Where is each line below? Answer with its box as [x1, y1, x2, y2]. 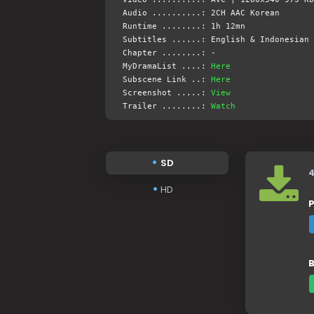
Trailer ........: [122, 101, 211, 111]
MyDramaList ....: [122, 61, 211, 71]
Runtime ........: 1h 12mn [122, 21, 245, 31]
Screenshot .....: [122, 88, 211, 97]
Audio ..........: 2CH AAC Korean [122, 8, 280, 18]
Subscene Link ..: [122, 74, 211, 84]
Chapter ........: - [122, 48, 216, 57]
